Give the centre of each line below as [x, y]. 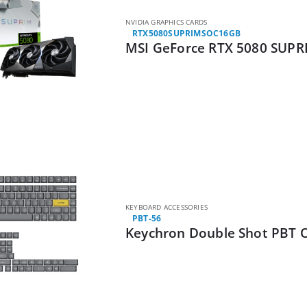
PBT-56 [147, 219]
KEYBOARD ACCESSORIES [167, 207]
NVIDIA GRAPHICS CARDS [167, 22]
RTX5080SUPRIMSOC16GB [186, 34]
